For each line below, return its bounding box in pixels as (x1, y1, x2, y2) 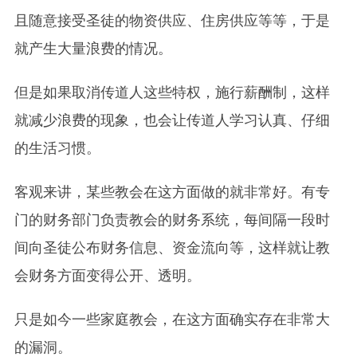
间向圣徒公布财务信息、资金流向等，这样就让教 (14, 239, 330, 256)
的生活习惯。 (14, 139, 100, 156)
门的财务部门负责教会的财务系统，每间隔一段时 (14, 211, 330, 228)
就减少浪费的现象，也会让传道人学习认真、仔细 (14, 112, 330, 128)
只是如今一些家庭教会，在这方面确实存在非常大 (14, 311, 330, 328)
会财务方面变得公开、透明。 (14, 267, 201, 284)
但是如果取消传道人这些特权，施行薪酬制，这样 (14, 84, 330, 100)
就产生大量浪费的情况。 (14, 40, 172, 57)
